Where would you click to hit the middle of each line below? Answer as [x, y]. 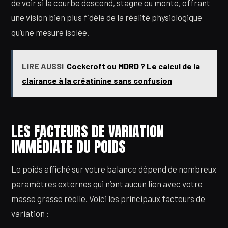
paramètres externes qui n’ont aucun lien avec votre [107, 184]
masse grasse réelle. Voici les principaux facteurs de [108, 199]
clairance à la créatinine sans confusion [97, 80]
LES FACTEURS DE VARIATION [88, 132]
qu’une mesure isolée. [50, 32]
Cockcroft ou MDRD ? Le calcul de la [133, 66]
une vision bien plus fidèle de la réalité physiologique [107, 17]
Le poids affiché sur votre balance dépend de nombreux [114, 169]
